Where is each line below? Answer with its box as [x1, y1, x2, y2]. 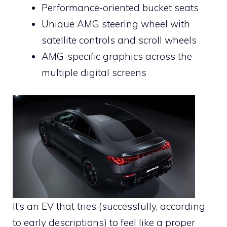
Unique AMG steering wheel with [42, 18, 190, 30]
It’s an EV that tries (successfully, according [13, 200, 205, 212]
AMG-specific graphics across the [42, 50, 192, 63]
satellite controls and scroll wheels [42, 34, 197, 47]
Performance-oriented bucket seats [42, 2, 199, 14]
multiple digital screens [42, 66, 146, 79]
